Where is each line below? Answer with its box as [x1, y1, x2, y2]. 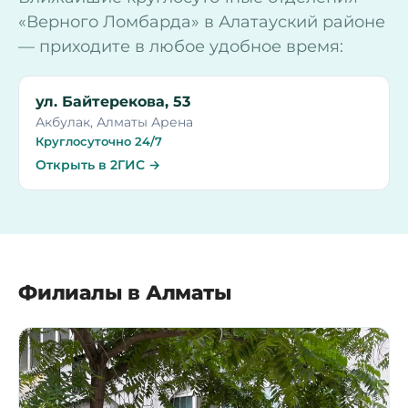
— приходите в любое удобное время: [18, 36, 343, 57]
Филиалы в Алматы [18, 280, 232, 306]
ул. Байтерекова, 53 [36, 93, 190, 111]
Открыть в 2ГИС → [36, 157, 160, 174]
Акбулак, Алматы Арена [36, 114, 193, 131]
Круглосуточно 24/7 [36, 134, 162, 149]
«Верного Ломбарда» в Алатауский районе [18, 12, 385, 33]
